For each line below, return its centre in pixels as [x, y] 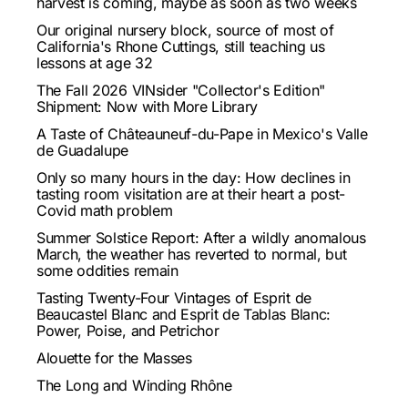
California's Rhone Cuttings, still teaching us [181, 46]
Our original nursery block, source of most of [185, 30]
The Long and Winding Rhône [134, 385]
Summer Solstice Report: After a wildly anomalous [201, 237]
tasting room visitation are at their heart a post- [191, 194]
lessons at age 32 [95, 62]
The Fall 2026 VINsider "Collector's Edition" [181, 90]
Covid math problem [105, 210]
